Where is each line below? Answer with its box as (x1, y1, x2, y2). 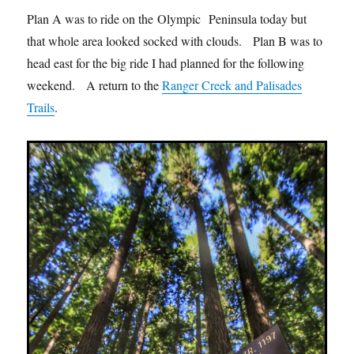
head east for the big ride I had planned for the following (27, 54, 305, 71)
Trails (27, 98, 55, 115)
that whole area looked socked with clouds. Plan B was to (27, 32, 323, 49)
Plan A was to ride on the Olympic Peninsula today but (27, 9, 307, 27)
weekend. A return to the (27, 76, 163, 93)
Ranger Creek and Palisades (162, 76, 303, 93)
